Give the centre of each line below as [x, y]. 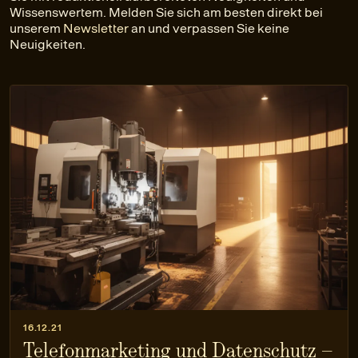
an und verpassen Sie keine [209, 28]
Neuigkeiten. [48, 44]
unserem [36, 28]
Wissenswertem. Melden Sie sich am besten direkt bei [166, 12]
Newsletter [96, 28]
